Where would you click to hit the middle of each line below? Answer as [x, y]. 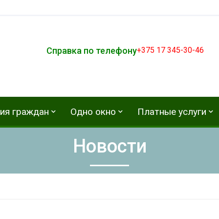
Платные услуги [172, 111]
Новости [109, 146]
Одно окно [93, 111]
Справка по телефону [92, 50]
